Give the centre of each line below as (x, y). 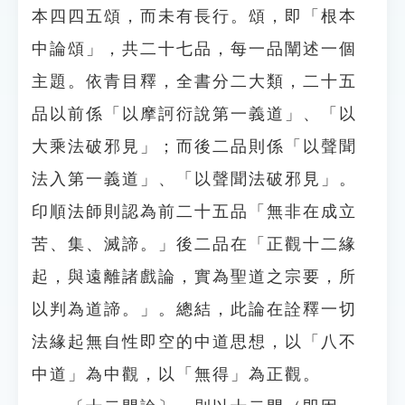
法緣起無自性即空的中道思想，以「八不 (194, 342)
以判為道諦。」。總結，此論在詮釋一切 (194, 309)
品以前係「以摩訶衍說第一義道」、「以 (194, 114)
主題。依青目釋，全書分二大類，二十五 (194, 81)
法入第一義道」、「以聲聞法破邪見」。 (194, 179)
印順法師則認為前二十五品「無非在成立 (194, 212)
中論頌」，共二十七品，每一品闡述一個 (194, 49)
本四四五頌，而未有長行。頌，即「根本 (194, 16)
